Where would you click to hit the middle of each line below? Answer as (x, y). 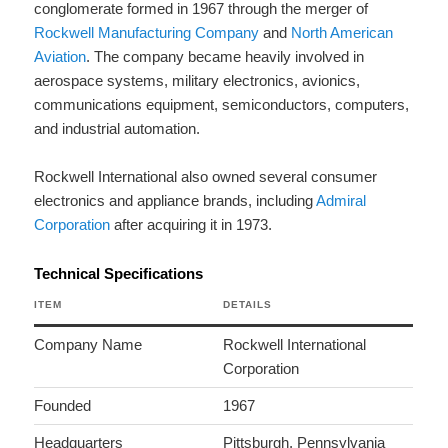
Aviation (60, 57)
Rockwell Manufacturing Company (147, 33)
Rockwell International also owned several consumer (206, 177)
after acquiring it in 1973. (191, 225)
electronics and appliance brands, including (175, 201)
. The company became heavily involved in (225, 57)
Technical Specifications (119, 273)
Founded (63, 405)
